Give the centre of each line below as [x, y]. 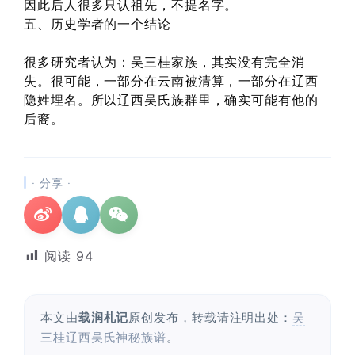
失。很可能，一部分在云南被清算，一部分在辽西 [171, 80]
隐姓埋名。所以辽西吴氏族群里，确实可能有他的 [171, 99]
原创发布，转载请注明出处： [211, 317]
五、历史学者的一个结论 [97, 23]
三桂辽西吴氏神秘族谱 [103, 337]
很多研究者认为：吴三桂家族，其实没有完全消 [164, 61]
